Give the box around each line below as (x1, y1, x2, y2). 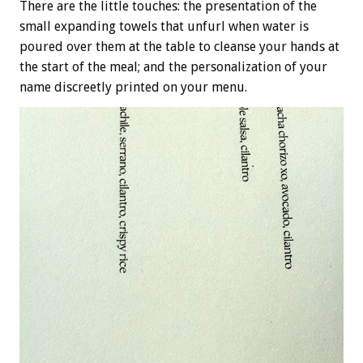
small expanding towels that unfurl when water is (19, 18, 309, 34)
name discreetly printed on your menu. (19, 79, 247, 95)
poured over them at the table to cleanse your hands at (19, 38, 340, 54)
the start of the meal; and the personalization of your (19, 58, 327, 75)
